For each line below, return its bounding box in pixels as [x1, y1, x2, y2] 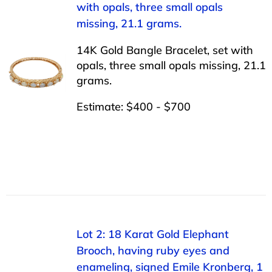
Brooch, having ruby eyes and [76, 243, 229, 257]
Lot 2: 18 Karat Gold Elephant [76, 226, 229, 241]
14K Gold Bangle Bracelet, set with [76, 42, 253, 57]
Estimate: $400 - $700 [76, 99, 191, 114]
